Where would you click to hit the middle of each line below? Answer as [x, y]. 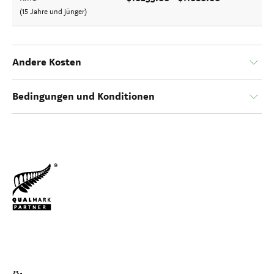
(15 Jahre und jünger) [53, 12]
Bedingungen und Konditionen [83, 96]
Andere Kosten [47, 62]
